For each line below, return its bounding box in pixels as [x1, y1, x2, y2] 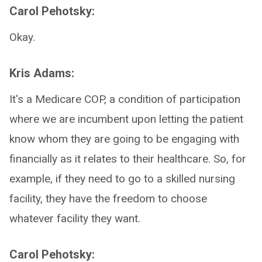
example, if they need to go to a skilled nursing [9, 172, 235, 185]
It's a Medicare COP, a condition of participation [9, 92, 240, 106]
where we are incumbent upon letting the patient [9, 112, 243, 126]
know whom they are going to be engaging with [9, 132, 239, 146]
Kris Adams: [9, 66, 74, 80]
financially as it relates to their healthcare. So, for [9, 152, 246, 166]
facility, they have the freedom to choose [9, 192, 207, 205]
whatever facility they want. [9, 212, 140, 225]
